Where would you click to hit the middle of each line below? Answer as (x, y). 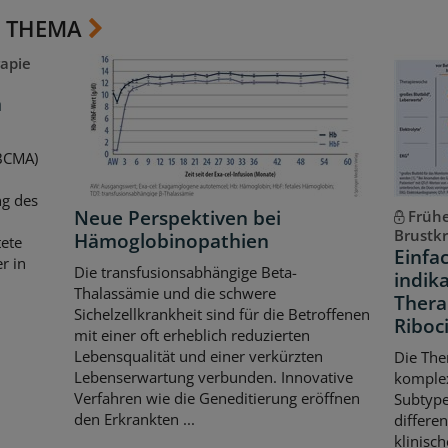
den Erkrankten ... (134, 419)
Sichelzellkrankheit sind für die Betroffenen (221, 314)
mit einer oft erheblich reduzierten (191, 335)
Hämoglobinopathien (171, 240)
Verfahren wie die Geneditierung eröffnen (216, 398)
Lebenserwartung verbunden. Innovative (213, 377)
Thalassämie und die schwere (174, 293)
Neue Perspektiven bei (177, 217)
